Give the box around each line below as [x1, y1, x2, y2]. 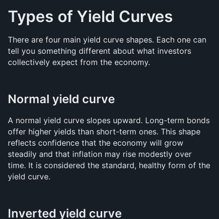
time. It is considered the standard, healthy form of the [8, 160, 210, 170]
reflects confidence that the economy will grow [8, 138, 183, 148]
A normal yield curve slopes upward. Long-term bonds [8, 115, 210, 125]
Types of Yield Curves [8, 7, 173, 26]
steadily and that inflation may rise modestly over [8, 149, 192, 159]
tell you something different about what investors [8, 46, 191, 56]
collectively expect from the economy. [8, 57, 150, 67]
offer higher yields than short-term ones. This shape [8, 127, 200, 136]
